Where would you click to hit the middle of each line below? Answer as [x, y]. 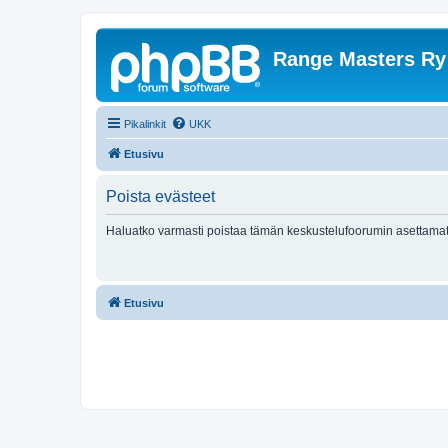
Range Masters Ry [359, 59]
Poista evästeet [160, 196]
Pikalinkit [145, 124]
